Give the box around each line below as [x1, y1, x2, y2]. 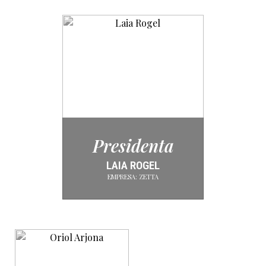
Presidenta [92, 134, 174, 157]
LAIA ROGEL [106, 158, 160, 172]
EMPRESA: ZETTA [107, 172, 159, 181]
